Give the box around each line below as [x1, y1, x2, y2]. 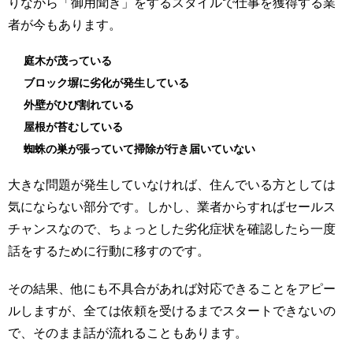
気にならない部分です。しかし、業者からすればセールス [8, 199, 336, 214]
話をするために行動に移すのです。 [8, 243, 210, 258]
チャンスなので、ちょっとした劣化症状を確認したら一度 [8, 221, 336, 236]
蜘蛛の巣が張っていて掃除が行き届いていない [24, 142, 255, 155]
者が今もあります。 [8, 17, 121, 32]
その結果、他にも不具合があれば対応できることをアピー [8, 281, 336, 295]
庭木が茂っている [24, 54, 112, 67]
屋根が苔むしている [24, 120, 123, 133]
